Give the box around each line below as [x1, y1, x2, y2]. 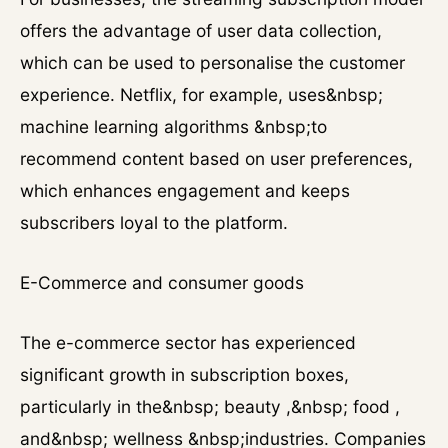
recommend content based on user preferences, [20, 148, 413, 169]
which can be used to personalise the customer [20, 52, 405, 73]
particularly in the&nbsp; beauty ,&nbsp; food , [20, 396, 400, 417]
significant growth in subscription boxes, [20, 364, 349, 385]
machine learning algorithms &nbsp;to [20, 116, 327, 137]
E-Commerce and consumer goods [20, 272, 304, 293]
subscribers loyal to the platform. [20, 212, 288, 233]
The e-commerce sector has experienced [20, 332, 356, 353]
